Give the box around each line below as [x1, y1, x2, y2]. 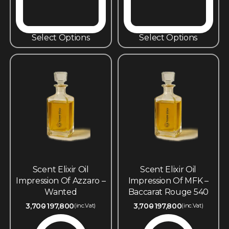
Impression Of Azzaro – [16, 175, 106, 186]
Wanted [44, 187, 77, 197]
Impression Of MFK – [128, 175, 209, 186]
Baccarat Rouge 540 [128, 187, 209, 197]
